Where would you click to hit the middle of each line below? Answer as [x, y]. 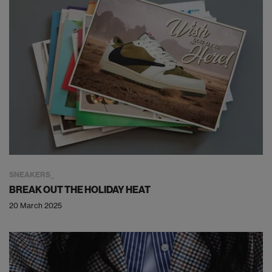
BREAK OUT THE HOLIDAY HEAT [80, 189]
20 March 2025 [36, 205]
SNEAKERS [30, 174]
